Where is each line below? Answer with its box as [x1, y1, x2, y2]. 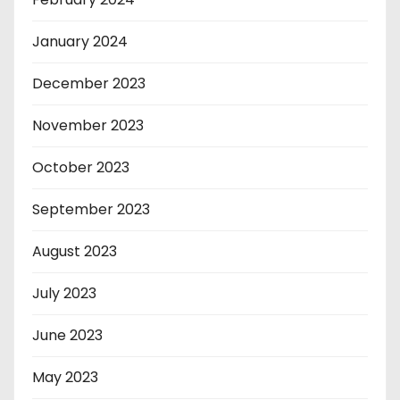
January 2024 [32, 31, 128, 53]
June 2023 [32, 325, 103, 346]
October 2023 [32, 157, 129, 179]
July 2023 [32, 283, 96, 304]
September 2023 [32, 199, 150, 221]
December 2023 [32, 73, 146, 95]
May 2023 [32, 367, 98, 388]
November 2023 [32, 115, 144, 137]
